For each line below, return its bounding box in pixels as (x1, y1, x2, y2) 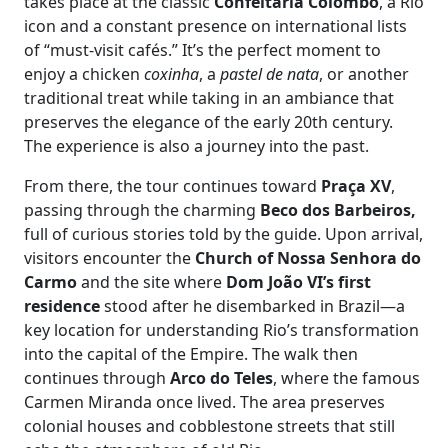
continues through (24, 367, 166, 389)
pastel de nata (220, 63, 319, 85)
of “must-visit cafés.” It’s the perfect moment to (24, 39, 381, 61)
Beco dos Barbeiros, (260, 199, 416, 221)
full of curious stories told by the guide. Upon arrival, (24, 223, 423, 245)
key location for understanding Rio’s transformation (24, 319, 419, 341)
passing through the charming (24, 199, 260, 221)
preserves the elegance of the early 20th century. (24, 111, 393, 133)
